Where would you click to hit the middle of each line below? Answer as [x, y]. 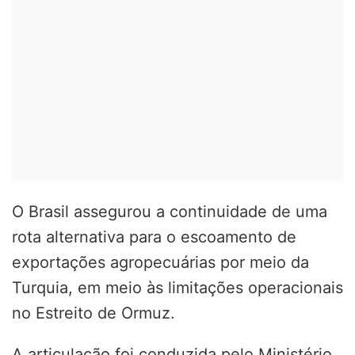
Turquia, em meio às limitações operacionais [177, 287]
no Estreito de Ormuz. [94, 313]
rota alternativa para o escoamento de [154, 237]
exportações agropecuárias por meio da [160, 262]
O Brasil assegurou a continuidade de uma [170, 211]
